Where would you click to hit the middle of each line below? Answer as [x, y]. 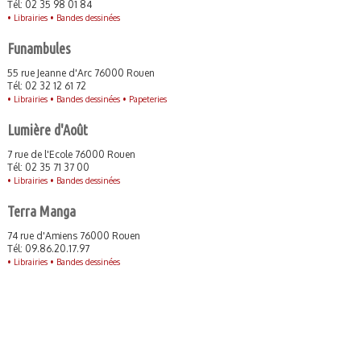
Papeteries [147, 99]
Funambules [39, 48]
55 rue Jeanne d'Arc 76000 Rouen [81, 73]
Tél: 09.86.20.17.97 [48, 249]
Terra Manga [41, 211]
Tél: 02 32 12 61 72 [46, 86]
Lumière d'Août [47, 130]
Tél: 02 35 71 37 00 [48, 167]
